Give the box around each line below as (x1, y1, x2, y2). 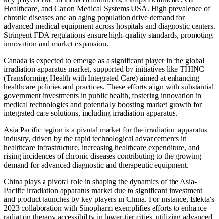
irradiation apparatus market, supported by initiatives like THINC (4, 65, 204, 73)
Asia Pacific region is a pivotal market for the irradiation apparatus (4, 125, 207, 134)
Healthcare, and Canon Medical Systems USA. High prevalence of (4, 4, 210, 13)
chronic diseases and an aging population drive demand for (4, 13, 185, 22)
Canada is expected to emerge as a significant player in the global (4, 56, 204, 65)
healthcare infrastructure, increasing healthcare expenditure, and (4, 143, 199, 152)
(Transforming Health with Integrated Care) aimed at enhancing (4, 73, 199, 82)
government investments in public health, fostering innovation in (4, 91, 201, 100)
